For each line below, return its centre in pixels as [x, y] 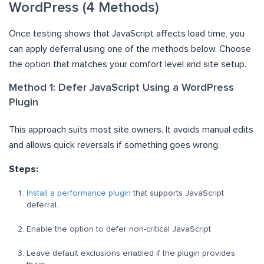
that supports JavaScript [177, 194]
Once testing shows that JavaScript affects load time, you [127, 34]
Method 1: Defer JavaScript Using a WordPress [121, 88]
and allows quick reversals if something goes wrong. [114, 145]
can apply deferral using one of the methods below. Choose [130, 49]
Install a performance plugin [79, 194]
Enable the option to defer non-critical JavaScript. [120, 230]
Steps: [24, 169]
